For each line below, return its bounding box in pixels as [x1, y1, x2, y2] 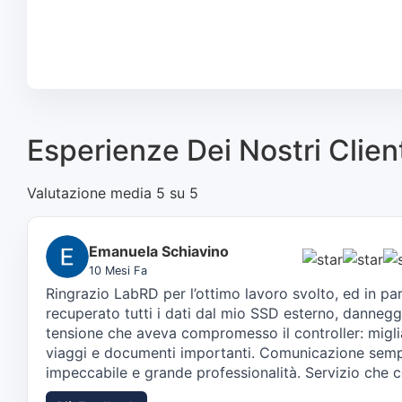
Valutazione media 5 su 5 [27, 183, 198, 202]
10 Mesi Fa [89, 263, 147, 277]
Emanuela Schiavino [89, 241, 229, 260]
